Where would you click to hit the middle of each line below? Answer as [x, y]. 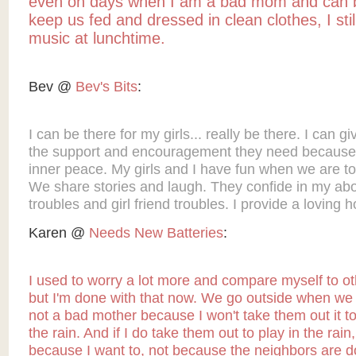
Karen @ [58, 233]
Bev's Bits [106, 87]
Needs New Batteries [156, 233]
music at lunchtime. [97, 39]
